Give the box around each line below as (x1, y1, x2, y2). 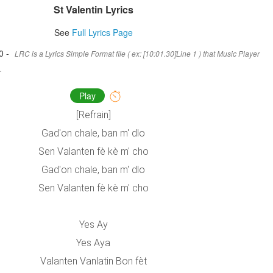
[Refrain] (76, 109, 111, 121)
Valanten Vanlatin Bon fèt (40, 255, 147, 268)
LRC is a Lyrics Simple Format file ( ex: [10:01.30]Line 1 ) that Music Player (15, 48, 260, 59)
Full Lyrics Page (71, 26, 133, 39)
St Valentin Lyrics (53, 2, 133, 16)
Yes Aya (76, 237, 110, 249)
